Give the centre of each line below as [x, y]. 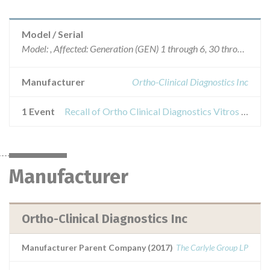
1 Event [38, 111]
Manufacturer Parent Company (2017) [97, 247]
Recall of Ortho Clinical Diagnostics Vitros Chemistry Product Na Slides [245, 111]
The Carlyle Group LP [212, 247]
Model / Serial [52, 34]
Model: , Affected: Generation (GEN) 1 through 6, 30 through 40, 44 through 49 [241, 49]
